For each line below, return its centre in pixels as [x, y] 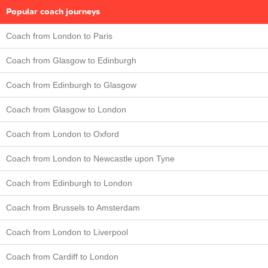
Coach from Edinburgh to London [69, 183]
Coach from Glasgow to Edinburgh [71, 60]
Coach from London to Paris [59, 36]
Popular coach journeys [53, 11]
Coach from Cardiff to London [62, 256]
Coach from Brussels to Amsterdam [73, 207]
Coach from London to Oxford [63, 134]
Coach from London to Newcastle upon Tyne [90, 158]
